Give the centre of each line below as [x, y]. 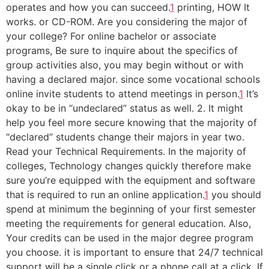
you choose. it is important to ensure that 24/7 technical [134, 252]
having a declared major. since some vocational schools [133, 79]
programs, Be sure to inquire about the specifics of [122, 50]
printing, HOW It [212, 7]
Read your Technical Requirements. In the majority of [126, 151]
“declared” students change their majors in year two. [125, 137]
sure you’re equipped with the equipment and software [131, 180]
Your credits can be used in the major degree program [130, 238]
